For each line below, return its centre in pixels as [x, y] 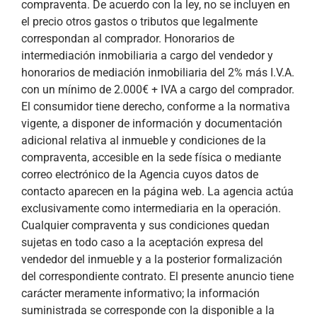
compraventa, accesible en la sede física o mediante [151, 158]
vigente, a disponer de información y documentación [152, 124]
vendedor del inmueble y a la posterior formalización [152, 260]
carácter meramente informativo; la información [140, 294]
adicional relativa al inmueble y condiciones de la [144, 141]
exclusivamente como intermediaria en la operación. [151, 209]
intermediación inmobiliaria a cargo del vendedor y [147, 56]
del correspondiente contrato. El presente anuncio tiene [157, 277]
